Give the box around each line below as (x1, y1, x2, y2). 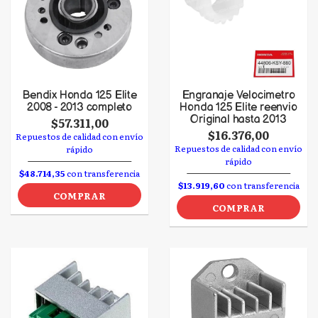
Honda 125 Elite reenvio (180, 101, 297, 114)
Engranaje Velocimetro (182, 89, 295, 102)
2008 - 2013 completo (27, 101, 132, 114)
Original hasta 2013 (190, 113, 287, 126)
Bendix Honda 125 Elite (22, 89, 137, 102)
